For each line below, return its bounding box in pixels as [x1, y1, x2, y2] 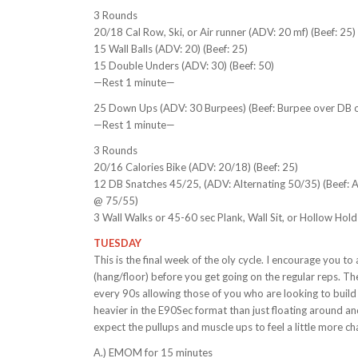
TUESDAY [93, 237, 142, 250]
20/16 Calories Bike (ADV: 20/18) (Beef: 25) [93, 161, 299, 174]
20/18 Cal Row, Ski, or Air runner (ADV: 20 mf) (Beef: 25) [93, 26, 356, 39]
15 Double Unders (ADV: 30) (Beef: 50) [93, 59, 275, 73]
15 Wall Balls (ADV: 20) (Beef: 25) [93, 42, 249, 56]
